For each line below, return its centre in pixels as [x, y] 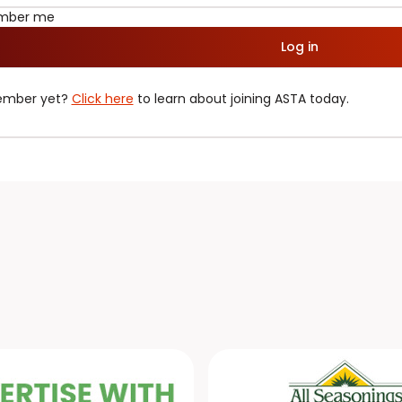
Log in [300, 46]
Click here [102, 98]
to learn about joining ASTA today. [241, 98]
